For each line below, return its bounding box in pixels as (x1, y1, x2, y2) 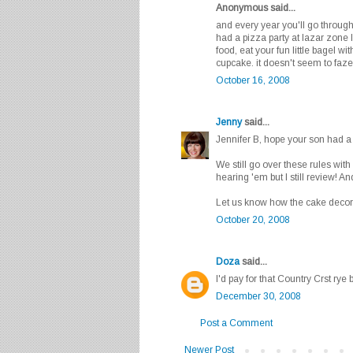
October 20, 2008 (216, 214, 290, 226)
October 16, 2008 (216, 75, 290, 87)
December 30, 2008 (216, 291, 301, 303)
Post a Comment (200, 318, 273, 329)
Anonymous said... (216, 2, 295, 14)
